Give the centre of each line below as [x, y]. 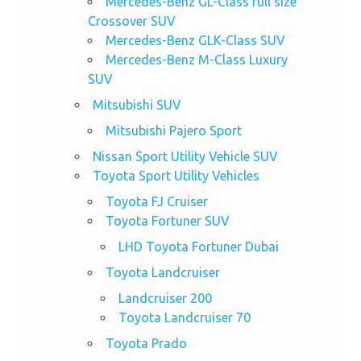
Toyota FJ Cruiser [156, 202]
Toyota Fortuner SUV [167, 221]
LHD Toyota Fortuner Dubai [198, 247]
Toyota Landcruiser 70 [184, 318]
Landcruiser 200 [165, 299]
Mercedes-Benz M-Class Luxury [196, 60]
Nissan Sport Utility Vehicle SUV [185, 157]
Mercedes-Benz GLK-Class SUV [195, 41]
